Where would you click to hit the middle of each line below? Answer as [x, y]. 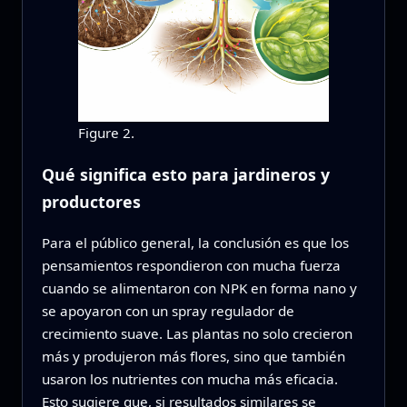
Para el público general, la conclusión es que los [195, 242]
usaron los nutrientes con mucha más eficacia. [189, 378]
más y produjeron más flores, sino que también [193, 356]
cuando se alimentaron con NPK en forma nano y [199, 288]
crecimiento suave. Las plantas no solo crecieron [197, 333]
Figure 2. [106, 133]
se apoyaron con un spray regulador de [168, 310]
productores [91, 201]
